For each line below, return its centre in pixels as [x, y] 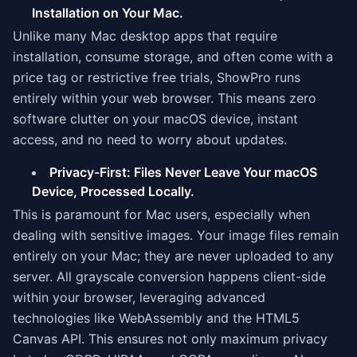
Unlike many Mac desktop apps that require [145, 36]
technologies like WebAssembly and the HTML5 [156, 318]
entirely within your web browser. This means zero [165, 98]
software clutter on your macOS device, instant [155, 119]
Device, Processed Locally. [113, 191]
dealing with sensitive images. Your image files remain [176, 235]
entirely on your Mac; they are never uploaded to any [173, 256]
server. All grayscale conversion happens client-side [169, 277]
